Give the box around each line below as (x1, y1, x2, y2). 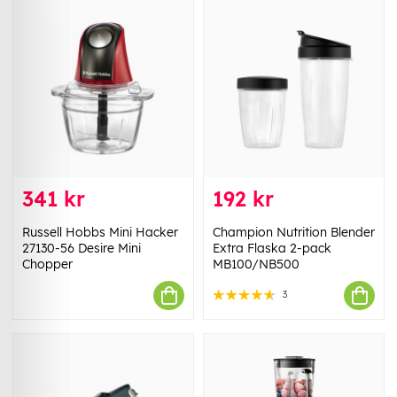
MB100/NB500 (213, 256, 300, 273)
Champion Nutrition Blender (213, 224, 375, 241)
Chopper (22, 256, 73, 273)
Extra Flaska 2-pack (213, 240, 331, 257)
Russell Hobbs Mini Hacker (22, 224, 178, 241)
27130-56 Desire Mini (22, 240, 141, 257)
